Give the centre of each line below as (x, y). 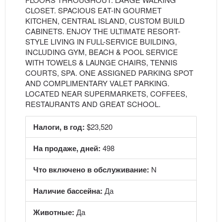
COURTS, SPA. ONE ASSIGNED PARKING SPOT (109, 73)
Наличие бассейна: (68, 191)
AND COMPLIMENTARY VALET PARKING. (97, 83)
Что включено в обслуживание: (91, 169)
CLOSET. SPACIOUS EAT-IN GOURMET (93, 10)
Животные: (54, 212)
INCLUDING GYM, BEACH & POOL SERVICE (102, 52)
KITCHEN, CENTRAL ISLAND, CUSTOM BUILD (105, 21)
